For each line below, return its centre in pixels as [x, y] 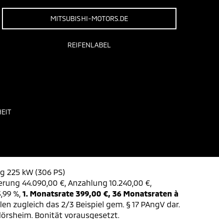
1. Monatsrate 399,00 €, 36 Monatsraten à [100, 193]
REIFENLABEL [89, 45]
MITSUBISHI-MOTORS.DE [89, 18]
